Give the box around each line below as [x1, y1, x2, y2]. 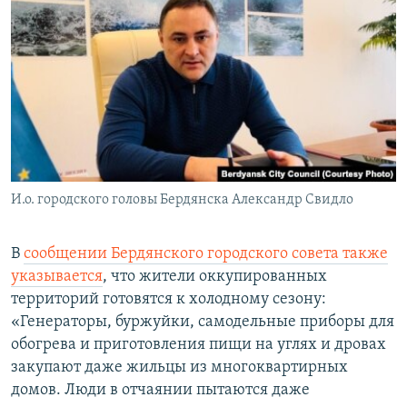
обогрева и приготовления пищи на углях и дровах [11, 336, 386, 354]
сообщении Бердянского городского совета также [24, 245, 388, 263]
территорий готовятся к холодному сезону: [11, 291, 326, 309]
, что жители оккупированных [103, 268, 327, 286]
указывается [11, 268, 103, 286]
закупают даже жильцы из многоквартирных [11, 359, 348, 377]
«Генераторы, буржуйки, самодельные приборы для [11, 313, 394, 332]
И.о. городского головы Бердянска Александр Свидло [11, 193, 353, 208]
